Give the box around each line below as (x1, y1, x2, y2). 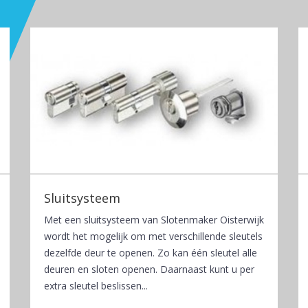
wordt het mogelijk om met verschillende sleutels (44, 229, 263, 243)
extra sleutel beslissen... (44, 278, 148, 292)
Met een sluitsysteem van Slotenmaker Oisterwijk (44, 212, 264, 226)
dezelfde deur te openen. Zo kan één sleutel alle (44, 245, 257, 259)
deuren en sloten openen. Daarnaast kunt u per (44, 262, 254, 276)
